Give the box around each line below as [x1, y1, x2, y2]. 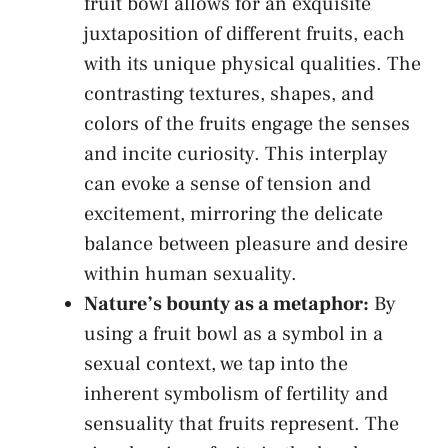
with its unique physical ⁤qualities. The [84, 50, 421, 77]
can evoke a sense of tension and [84, 170, 371, 197]
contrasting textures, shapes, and [84, 80, 374, 107]
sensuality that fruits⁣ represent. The [84, 410, 399, 437]
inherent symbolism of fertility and [84, 380, 388, 407]
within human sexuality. [84, 260, 297, 287]
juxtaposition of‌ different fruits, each [84, 20, 405, 47]
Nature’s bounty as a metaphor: [84, 290, 369, 317]
